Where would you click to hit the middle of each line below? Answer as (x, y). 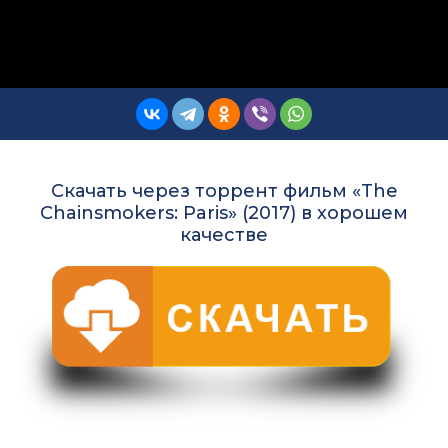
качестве (224, 234)
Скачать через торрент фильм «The (224, 190)
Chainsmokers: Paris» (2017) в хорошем (224, 212)
